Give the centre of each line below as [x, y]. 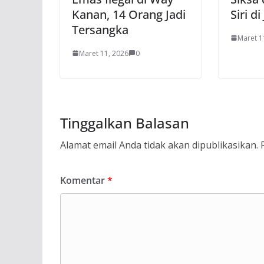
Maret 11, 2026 [104, 53]
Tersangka [100, 29]
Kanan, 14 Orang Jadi [129, 14]
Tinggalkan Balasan [125, 123]
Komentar [84, 180]
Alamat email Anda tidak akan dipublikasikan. [159, 145]
